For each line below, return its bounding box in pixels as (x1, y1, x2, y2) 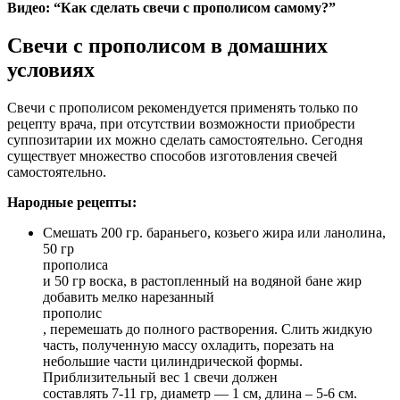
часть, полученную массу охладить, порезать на (43, 337, 334, 354)
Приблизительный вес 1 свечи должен (43, 370, 278, 386)
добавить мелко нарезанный (43, 289, 214, 305)
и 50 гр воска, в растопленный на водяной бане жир (43, 273, 362, 289)
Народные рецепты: (7, 195, 137, 211)
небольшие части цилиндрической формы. (43, 354, 303, 370)
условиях (7, 58, 95, 82)
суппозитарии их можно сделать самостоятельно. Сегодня (7, 132, 362, 148)
